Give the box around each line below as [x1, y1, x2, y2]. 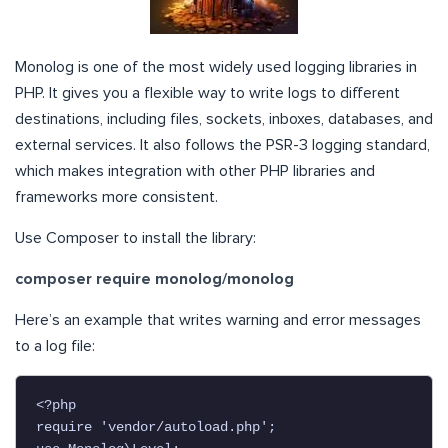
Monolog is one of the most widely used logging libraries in [15, 59, 417, 76]
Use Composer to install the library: [15, 230, 256, 247]
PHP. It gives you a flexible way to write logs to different [15, 85, 400, 102]
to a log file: [15, 338, 95, 355]
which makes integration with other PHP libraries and [15, 163, 375, 180]
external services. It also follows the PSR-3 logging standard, [15, 137, 430, 154]
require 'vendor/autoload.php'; [36, 419, 276, 436]
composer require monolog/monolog [15, 271, 294, 288]
